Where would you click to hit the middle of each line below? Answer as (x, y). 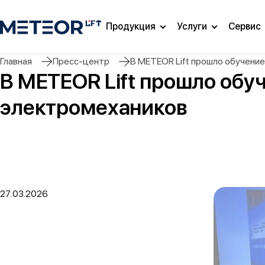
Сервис (245, 26)
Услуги (192, 26)
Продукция (131, 26)
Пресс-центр (81, 61)
